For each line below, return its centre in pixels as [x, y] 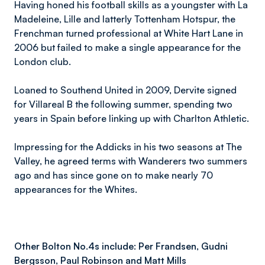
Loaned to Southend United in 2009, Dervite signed [125, 90]
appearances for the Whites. [76, 189]
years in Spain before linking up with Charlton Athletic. [132, 118]
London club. [43, 62]
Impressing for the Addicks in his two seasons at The [128, 147]
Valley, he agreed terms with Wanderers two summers [131, 161]
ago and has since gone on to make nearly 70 [114, 175]
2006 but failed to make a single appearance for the [127, 47]
